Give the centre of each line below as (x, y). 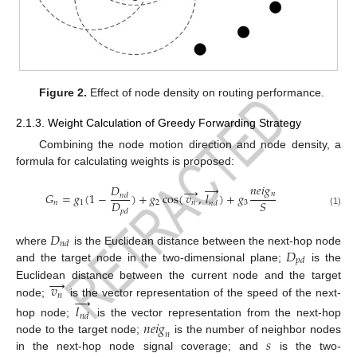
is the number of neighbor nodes (256, 330)
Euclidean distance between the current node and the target (178, 275)
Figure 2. (63, 93)
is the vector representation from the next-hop (217, 313)
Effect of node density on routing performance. (206, 93)
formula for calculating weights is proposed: (125, 161)
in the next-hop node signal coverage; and (141, 346)
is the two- (306, 346)
